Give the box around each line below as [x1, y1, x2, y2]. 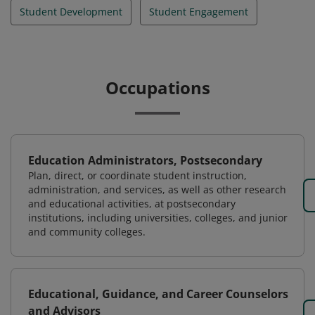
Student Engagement [149, 5, 248, 18]
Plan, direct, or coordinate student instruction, [28, 169, 247, 182]
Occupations [105, 76, 210, 99]
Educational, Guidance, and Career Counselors [28, 286, 288, 302]
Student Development [20, 5, 122, 18]
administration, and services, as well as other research [28, 183, 286, 196]
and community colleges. [28, 225, 146, 238]
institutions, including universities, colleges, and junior [28, 211, 288, 224]
